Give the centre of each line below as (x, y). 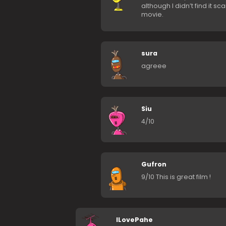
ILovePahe (134, 220)
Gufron (154, 164)
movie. (152, 15)
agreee (154, 66)
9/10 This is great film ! (176, 177)
